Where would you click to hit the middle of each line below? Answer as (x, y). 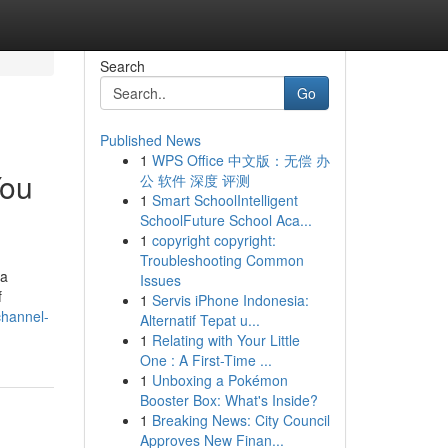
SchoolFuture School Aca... (225, 220)
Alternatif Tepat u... (199, 320)
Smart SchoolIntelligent (224, 200)
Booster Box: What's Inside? (228, 400)
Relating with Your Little (225, 340)
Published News (150, 140)
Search (122, 66)
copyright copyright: (213, 240)
